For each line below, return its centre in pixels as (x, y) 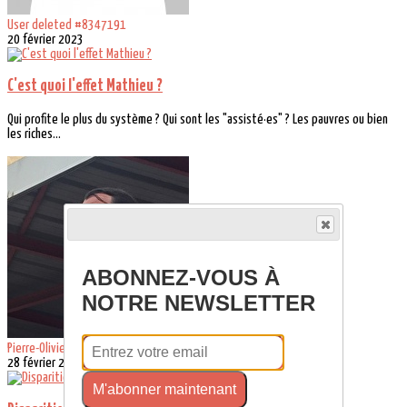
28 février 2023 (45, 363)
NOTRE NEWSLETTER (198, 303)
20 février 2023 (45, 39)
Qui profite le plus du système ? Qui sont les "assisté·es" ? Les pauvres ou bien (198, 120)
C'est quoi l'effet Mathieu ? (85, 87)
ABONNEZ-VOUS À (180, 278)
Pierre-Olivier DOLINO (56, 349)
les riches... (34, 134)
